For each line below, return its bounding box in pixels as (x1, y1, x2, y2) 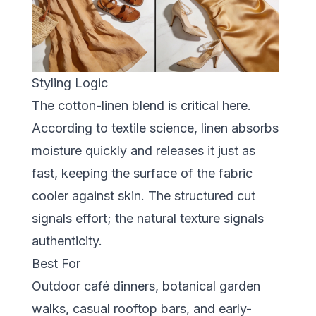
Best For (31, 256, 80, 272)
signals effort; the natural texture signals (31, 211, 264, 226)
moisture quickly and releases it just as (31, 143, 255, 159)
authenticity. (31, 233, 102, 249)
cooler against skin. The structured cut (31, 188, 255, 204)
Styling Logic (31, 75, 108, 91)
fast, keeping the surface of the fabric (31, 166, 253, 181)
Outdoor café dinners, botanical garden (31, 279, 260, 294)
